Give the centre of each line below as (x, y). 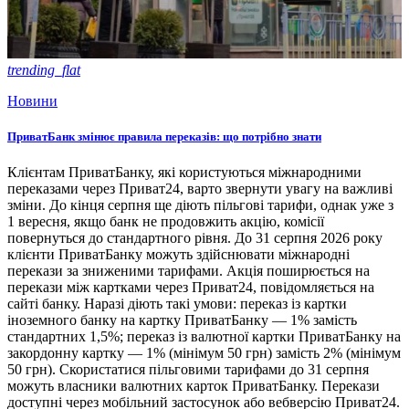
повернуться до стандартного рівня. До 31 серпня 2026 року (195, 238)
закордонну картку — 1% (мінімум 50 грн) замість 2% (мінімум (204, 353)
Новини (32, 100)
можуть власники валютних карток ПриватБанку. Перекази (194, 386)
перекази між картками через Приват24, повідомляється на (191, 288)
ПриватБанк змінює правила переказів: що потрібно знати (164, 136)
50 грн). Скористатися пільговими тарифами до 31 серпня (188, 370)
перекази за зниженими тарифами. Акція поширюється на (189, 271)
